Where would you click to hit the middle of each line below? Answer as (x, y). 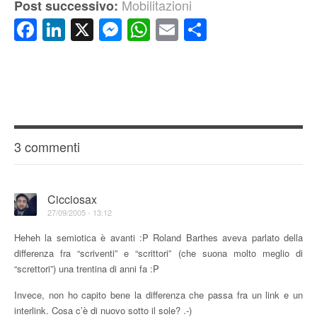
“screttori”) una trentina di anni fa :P (87, 269)
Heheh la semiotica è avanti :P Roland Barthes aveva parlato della (158, 238)
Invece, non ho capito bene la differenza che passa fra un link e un (158, 295)
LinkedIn (113, 30)
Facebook (91, 30)
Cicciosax (72, 200)
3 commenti (47, 147)
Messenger (181, 30)
